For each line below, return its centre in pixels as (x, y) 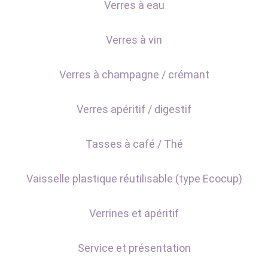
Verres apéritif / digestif (134, 109)
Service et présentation (134, 248)
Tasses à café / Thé (134, 144)
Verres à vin (134, 40)
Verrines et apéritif (134, 213)
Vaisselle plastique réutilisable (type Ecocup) (134, 179)
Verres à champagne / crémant (134, 74)
